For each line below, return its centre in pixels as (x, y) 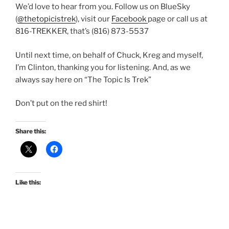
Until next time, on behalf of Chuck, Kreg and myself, (109, 55)
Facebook (130, 19)
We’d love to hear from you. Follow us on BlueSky (103, 7)
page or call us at (178, 19)
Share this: (31, 131)
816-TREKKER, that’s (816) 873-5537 (82, 31)
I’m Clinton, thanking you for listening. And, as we (103, 67)
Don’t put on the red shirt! (61, 103)
